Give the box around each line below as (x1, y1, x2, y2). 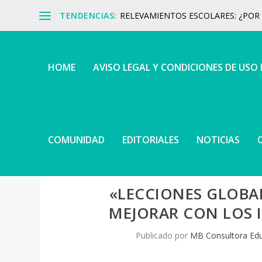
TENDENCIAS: (60, 9, 117, 21)
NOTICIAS (196, 133, 240, 146)
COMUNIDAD (48, 133, 105, 146)
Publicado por (135, 229, 190, 241)
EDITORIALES (122, 133, 180, 146)
